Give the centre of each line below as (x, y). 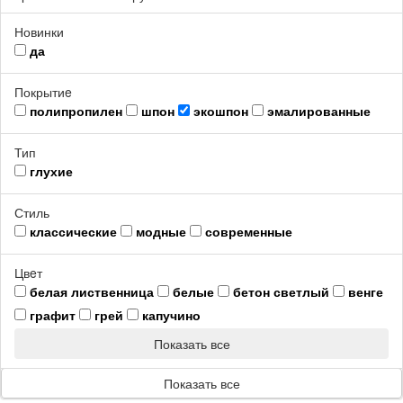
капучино (171, 314)
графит (53, 314)
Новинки (39, 31)
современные (249, 231)
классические (73, 231)
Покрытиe (43, 91)
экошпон (221, 110)
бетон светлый (281, 291)
